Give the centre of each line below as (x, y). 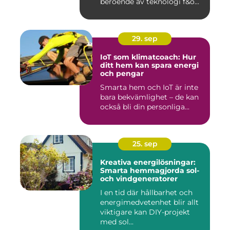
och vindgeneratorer (139, 178)
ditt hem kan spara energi (149, 65)
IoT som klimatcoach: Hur (148, 57)
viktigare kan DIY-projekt (145, 212)
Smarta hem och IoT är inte (149, 87)
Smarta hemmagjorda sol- (150, 170)
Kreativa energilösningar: (148, 162)
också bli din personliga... (145, 107)
